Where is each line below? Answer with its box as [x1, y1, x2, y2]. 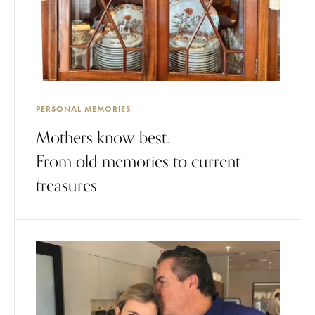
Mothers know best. [36, 127, 169, 148]
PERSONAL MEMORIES [36, 103, 131, 115]
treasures [36, 175, 97, 195]
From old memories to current [36, 151, 240, 172]
